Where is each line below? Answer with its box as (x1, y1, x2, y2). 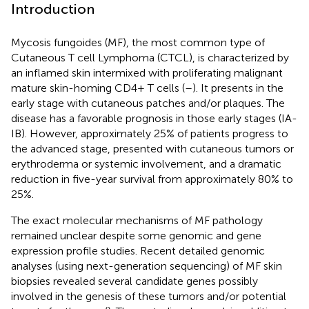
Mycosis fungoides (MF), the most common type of (11, 35, 265, 49)
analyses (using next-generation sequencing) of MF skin (11, 259, 282, 272)
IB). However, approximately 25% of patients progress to (11, 126, 288, 140)
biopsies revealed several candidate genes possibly (11, 274, 258, 288)
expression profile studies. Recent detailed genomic (11, 243, 265, 257)
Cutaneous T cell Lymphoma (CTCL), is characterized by (11, 50, 289, 64)
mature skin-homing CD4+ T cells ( (11, 81, 185, 94)
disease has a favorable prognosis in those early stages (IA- (11, 111, 297, 125)
